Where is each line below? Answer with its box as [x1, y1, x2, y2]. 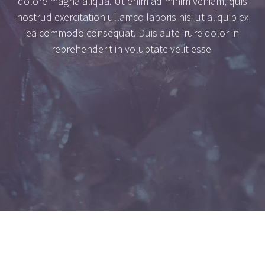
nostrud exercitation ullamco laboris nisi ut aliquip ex [17, 10, 248, 24]
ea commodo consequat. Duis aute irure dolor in [26, 26, 239, 40]
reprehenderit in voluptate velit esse [51, 42, 214, 56]
